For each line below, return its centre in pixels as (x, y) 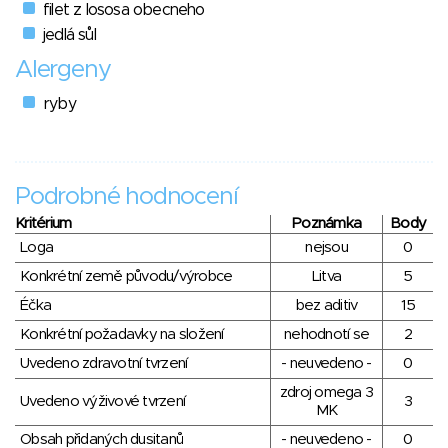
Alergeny (63, 70)
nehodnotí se (326, 335)
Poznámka (326, 224)
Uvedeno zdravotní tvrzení (104, 364)
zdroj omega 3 (326, 393)
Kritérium (43, 224)
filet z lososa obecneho (124, 10)
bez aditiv (326, 306)
